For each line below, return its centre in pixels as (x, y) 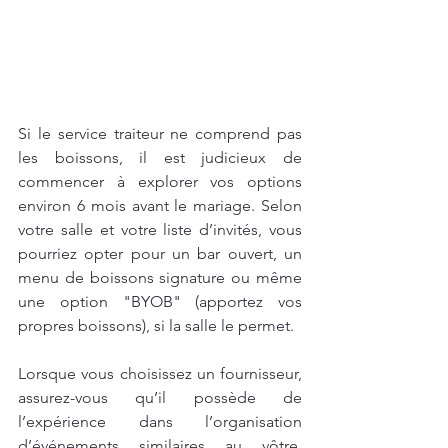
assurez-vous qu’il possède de (160, 398)
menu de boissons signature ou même (160, 278)
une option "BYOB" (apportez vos (160, 302)
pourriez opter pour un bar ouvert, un (160, 254)
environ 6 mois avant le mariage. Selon (160, 206)
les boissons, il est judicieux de (160, 158)
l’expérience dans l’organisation (160, 422)
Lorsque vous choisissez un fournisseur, (160, 374)
